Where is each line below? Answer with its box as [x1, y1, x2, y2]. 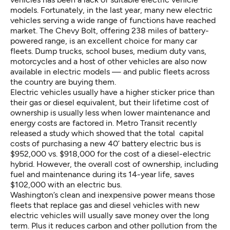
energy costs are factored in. [10, 118, 116, 128]
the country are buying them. [10, 77, 116, 87]
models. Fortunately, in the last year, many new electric [10, 5, 213, 15]
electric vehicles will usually [10, 210, 115, 221]
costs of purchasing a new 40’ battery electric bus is [10, 139, 201, 149]
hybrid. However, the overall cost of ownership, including [10, 159, 218, 169]
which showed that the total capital [69, 128, 204, 139]
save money [115, 210, 159, 221]
